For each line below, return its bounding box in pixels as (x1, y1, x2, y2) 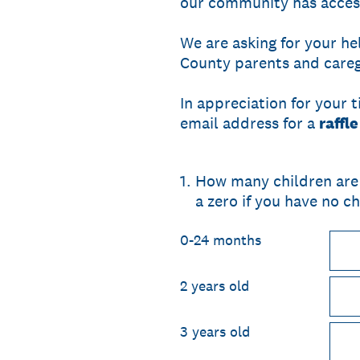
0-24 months (180, 231, 261, 249)
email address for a (180, 112, 319, 133)
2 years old (180, 276, 249, 295)
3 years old (180, 322, 250, 341)
